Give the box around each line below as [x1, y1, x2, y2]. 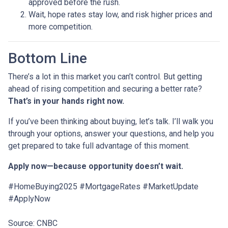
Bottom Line [8, 49, 87, 67]
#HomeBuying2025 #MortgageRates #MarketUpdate [8, 181, 198, 191]
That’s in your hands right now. [8, 96, 124, 106]
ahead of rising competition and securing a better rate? [8, 83, 202, 94]
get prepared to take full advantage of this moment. [8, 140, 190, 151]
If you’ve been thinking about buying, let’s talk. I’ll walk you [8, 116, 213, 126]
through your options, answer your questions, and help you [8, 128, 214, 138]
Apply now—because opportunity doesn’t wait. [8, 161, 183, 171]
